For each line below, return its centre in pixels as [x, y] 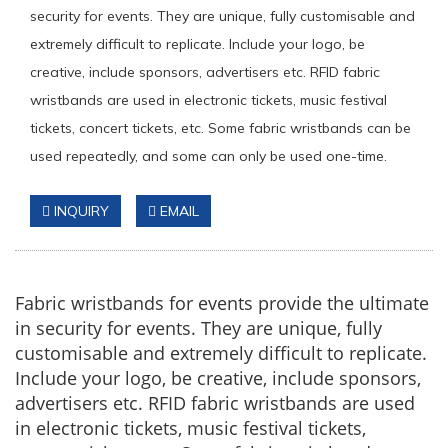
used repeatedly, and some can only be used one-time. [208, 156]
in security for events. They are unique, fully [198, 328]
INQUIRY [79, 211]
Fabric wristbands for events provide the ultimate [222, 303]
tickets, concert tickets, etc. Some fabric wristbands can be [220, 128]
